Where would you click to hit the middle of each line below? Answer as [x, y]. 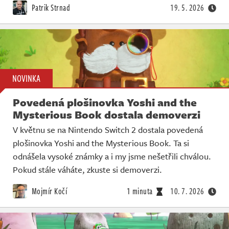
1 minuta [140, 191]
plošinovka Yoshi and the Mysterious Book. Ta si [101, 143]
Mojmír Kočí [48, 191]
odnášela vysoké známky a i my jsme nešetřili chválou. [112, 156]
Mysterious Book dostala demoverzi [107, 115]
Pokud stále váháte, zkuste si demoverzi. [87, 170]
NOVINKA [26, 78]
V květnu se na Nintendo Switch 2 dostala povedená [108, 130]
